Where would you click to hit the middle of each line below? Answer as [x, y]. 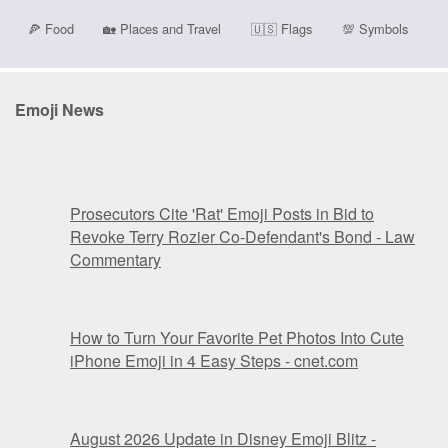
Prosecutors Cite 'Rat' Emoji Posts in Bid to [222, 214]
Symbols [381, 28]
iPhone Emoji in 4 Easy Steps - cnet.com [214, 361]
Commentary [115, 260]
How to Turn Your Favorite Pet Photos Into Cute [237, 338]
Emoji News [59, 110]
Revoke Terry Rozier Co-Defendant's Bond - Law [242, 237]
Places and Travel [169, 28]
